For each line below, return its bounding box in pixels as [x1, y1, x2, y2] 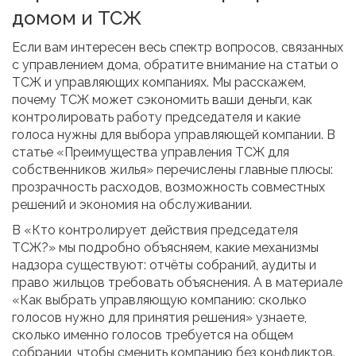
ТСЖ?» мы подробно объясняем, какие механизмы [12, 240, 319, 256]
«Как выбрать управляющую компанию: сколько [12, 292, 307, 308]
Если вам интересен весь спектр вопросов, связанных [12, 40, 343, 56]
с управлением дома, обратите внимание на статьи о [12, 57, 339, 73]
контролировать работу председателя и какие [12, 110, 300, 126]
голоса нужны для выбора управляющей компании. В [12, 127, 335, 143]
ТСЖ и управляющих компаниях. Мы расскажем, [12, 75, 306, 91]
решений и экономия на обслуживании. [12, 197, 252, 213]
